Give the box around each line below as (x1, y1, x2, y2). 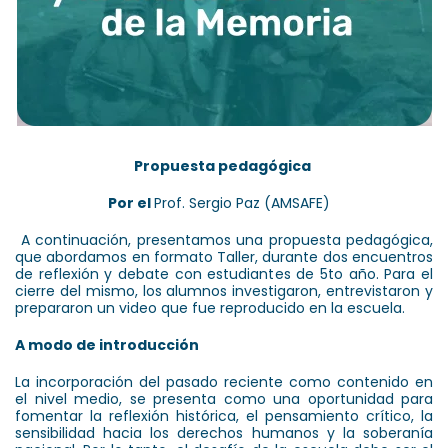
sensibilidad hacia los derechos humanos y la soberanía (15, 422, 433, 443)
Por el (107, 192, 154, 213)
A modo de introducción (15, 334, 199, 355)
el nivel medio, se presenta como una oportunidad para (15, 388, 433, 409)
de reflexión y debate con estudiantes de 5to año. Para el (15, 263, 433, 284)
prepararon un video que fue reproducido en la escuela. (15, 297, 417, 318)
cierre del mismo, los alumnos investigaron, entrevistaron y (15, 280, 433, 301)
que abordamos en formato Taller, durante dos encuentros (15, 246, 433, 267)
